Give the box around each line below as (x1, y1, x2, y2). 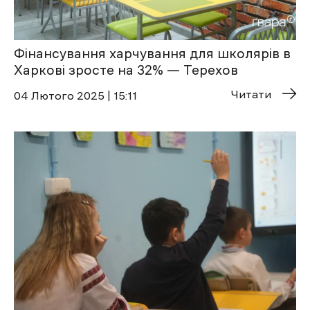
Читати (231, 89, 271, 100)
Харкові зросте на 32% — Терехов (14, 64, 238, 77)
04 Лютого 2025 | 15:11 (14, 90, 137, 102)
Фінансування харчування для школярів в (14, 47, 291, 61)
